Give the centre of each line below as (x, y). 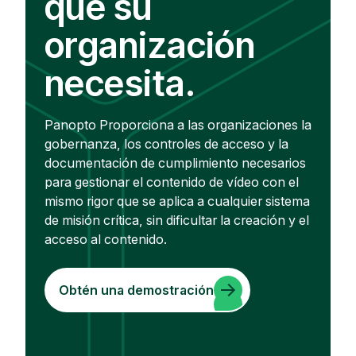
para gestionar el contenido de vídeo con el (172, 182)
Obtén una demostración (136, 290)
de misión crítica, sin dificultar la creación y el (177, 221)
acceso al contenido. (106, 240)
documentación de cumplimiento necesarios (175, 163)
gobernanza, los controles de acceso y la (166, 144)
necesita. (120, 84)
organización (150, 46)
